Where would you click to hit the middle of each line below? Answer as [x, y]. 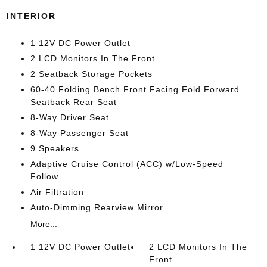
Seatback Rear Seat [73, 102]
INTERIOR [31, 16]
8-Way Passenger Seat [79, 133]
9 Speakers [55, 148]
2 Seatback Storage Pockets [91, 74]
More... [44, 224]
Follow [44, 176]
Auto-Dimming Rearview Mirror [97, 207]
